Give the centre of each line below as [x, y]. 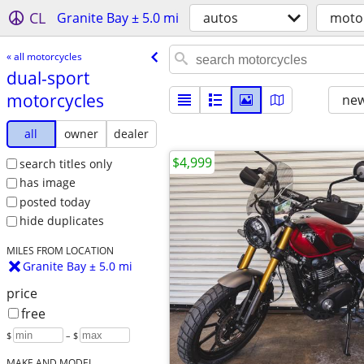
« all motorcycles [44, 56]
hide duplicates [61, 221]
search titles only [65, 163]
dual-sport [48, 78]
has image [47, 183]
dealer [132, 133]
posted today [54, 201]
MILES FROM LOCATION [60, 251]
